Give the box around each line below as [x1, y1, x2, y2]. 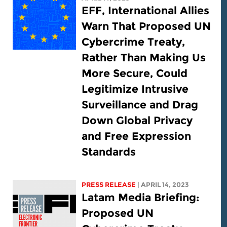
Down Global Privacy [88, 114, 199, 127]
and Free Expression [88, 130, 198, 143]
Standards [88, 145, 142, 159]
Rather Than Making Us [88, 51, 212, 64]
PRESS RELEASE [88, 181, 142, 189]
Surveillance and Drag [88, 98, 205, 111]
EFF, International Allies [88, 4, 216, 17]
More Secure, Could [88, 67, 194, 80]
